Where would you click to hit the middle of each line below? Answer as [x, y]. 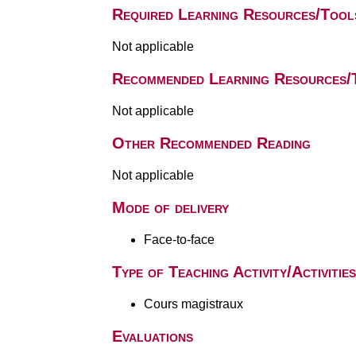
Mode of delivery [170, 207]
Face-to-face [179, 240]
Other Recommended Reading [211, 143]
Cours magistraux [193, 304]
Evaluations [152, 336]
